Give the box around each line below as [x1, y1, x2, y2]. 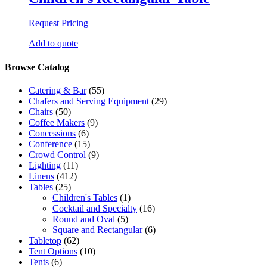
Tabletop [29, 235, 61, 246]
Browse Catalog [5, 61, 69, 72]
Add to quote [29, 38, 78, 49]
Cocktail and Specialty [52, 203, 137, 213]
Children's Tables [52, 193, 117, 203]
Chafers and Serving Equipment [29, 96, 149, 106]
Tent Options [29, 246, 77, 256]
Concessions [29, 128, 76, 138]
